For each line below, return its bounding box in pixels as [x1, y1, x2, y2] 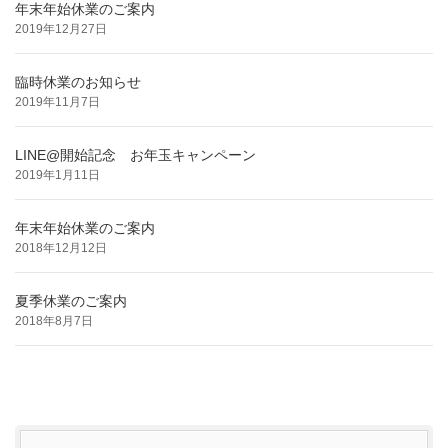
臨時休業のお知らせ [15, 74, 141, 91]
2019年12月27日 [15, 22, 107, 37]
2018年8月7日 [15, 314, 93, 329]
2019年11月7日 [15, 95, 100, 110]
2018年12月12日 [15, 241, 107, 256]
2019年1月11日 [15, 168, 100, 183]
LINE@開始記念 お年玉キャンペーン [15, 147, 256, 164]
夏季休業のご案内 [15, 293, 127, 310]
